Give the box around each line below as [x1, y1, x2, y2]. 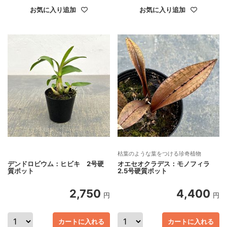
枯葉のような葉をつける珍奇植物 [117, 149, 201, 157]
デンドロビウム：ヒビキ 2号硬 [8, 159, 104, 168]
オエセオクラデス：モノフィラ [117, 159, 216, 168]
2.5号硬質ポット [117, 166, 167, 175]
